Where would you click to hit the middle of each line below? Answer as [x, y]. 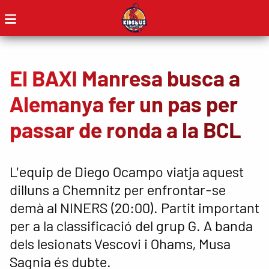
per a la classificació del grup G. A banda [131, 225]
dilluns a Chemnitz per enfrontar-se [118, 189]
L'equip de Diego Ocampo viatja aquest [127, 171]
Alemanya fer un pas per [124, 104]
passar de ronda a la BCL [125, 129]
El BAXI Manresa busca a [125, 78]
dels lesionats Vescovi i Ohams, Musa [120, 243]
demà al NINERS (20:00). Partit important [134, 207]
